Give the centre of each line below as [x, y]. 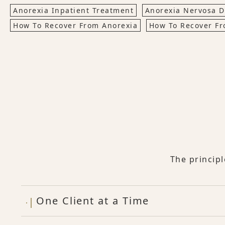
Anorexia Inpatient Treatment [73, 11]
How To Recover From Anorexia [75, 26]
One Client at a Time [93, 201]
